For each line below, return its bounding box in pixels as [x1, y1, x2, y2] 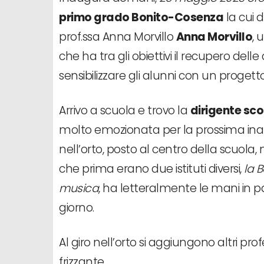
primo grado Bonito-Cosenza [59, 9, 223, 25]
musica [59, 180, 98, 196]
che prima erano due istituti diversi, [59, 160, 244, 177]
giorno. [59, 199, 94, 216]
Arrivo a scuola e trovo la [59, 102, 190, 118]
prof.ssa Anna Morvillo [59, 28, 176, 45]
